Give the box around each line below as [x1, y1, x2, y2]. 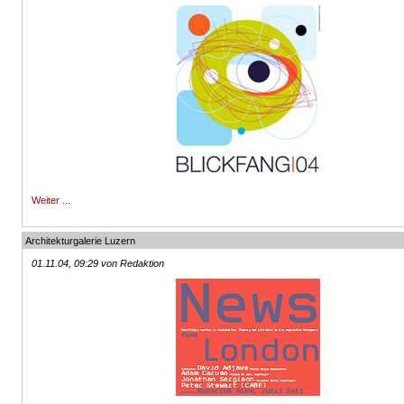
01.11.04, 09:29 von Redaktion [32, 258, 165, 269]
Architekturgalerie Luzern [25, 235, 136, 246]
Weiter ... [32, 195, 71, 206]
